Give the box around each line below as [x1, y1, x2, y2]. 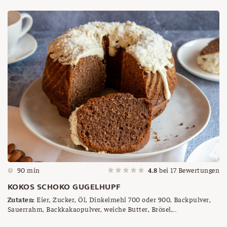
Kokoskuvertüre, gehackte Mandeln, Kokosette [60, 214, 153, 223]
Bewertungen [176, 165, 219, 174]
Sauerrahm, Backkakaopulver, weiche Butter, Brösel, [8, 204, 173, 213]
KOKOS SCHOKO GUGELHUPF [8, 180, 121, 194]
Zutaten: [8, 195, 35, 204]
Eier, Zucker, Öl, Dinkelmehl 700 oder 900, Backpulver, [34, 195, 211, 204]
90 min [17, 165, 40, 174]
